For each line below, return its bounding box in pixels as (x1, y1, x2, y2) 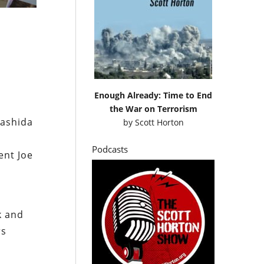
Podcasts (92, 143, 128, 155)
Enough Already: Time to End (94, 89, 213, 101)
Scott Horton (134, 116, 184, 128)
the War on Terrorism (109, 103, 197, 114)
